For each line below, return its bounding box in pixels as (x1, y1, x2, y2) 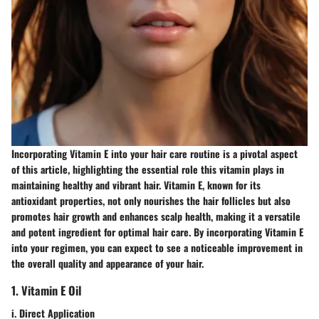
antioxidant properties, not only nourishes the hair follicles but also (11, 193, 291, 209)
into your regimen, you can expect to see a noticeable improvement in (11, 240, 303, 256)
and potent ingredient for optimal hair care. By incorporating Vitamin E (11, 224, 303, 240)
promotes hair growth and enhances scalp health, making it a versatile (11, 209, 300, 224)
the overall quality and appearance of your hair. (11, 256, 204, 271)
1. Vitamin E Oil (11, 281, 81, 300)
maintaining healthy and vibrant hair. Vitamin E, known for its (11, 177, 261, 193)
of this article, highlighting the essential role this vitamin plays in (11, 162, 284, 177)
